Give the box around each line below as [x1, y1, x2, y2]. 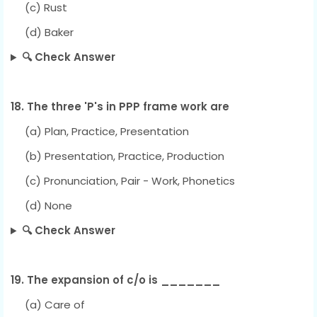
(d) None [11, 198, 72, 214]
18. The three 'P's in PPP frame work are [11, 99, 229, 115]
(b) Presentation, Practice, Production [11, 149, 224, 164]
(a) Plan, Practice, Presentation [11, 124, 189, 139]
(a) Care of [11, 297, 85, 313]
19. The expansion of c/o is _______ [11, 272, 220, 288]
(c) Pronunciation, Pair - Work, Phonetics [11, 173, 235, 189]
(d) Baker [11, 25, 74, 40]
